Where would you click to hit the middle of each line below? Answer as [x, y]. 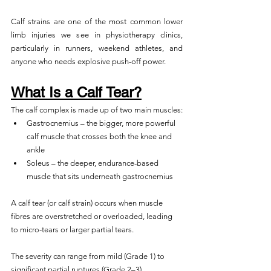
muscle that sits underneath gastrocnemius [100, 176]
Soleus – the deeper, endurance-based [93, 163]
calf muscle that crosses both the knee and [100, 136]
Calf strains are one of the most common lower [97, 21]
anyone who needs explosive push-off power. [88, 61]
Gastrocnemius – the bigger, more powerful [102, 123]
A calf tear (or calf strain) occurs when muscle [88, 203]
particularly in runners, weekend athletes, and [97, 48]
